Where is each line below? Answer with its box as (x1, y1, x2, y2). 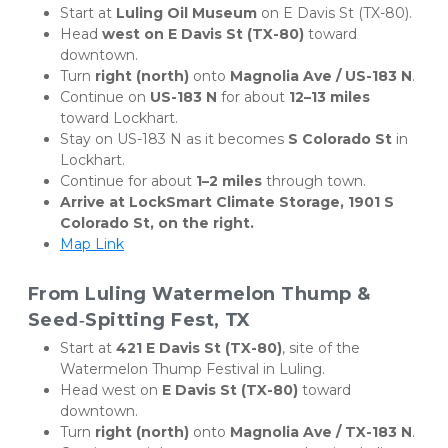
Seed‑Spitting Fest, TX (28, 308, 251, 331)
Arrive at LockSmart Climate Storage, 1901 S (60, 192, 394, 211)
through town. (262, 171, 366, 190)
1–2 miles (196, 171, 262, 190)
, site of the (282, 338, 360, 357)
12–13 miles (289, 87, 370, 106)
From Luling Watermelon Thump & (28, 282, 371, 305)
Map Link (60, 234, 124, 253)
